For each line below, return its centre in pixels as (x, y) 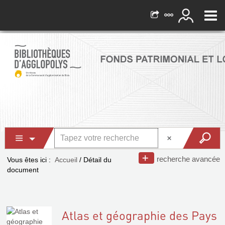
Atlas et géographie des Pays (139, 215)
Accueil (66, 160)
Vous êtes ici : (29, 160)
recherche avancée (188, 159)
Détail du (97, 160)
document (23, 170)
